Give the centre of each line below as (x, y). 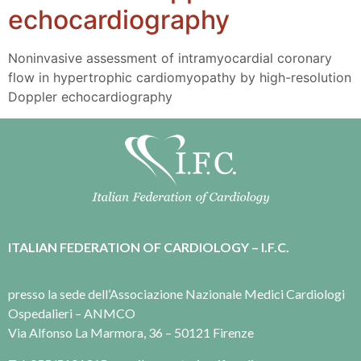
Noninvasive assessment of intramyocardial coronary (170, 58)
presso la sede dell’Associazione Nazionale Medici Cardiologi (176, 294)
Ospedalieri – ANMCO (72, 313)
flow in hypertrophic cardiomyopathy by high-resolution (180, 78)
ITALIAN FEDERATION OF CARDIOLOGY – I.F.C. (149, 247)
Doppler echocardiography (90, 97)
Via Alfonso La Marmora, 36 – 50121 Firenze (131, 333)
